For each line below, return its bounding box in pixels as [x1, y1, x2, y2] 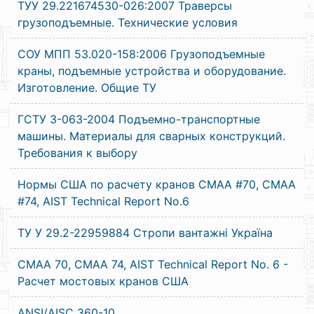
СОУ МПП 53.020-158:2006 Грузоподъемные [18, 47, 265, 61]
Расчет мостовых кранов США [18, 274, 189, 288]
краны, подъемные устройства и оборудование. [18, 64, 286, 78]
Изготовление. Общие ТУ [18, 81, 156, 95]
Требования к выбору [18, 146, 137, 160]
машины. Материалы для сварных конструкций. [18, 129, 285, 143]
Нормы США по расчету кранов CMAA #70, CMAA [18, 177, 296, 191]
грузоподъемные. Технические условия [18, 15, 238, 29]
